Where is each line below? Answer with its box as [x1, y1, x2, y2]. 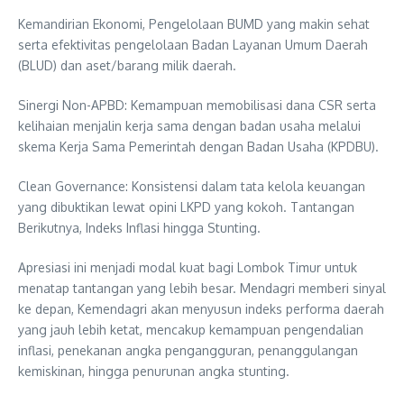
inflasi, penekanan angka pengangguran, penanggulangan [18, 343, 358, 359]
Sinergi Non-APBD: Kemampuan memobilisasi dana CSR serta [18, 97, 376, 114]
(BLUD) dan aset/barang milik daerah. [18, 58, 236, 74]
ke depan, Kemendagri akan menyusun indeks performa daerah [18, 301, 384, 317]
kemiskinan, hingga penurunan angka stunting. [18, 363, 289, 380]
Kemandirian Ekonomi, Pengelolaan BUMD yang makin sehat [18, 16, 370, 32]
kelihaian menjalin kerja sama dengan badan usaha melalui [18, 118, 361, 134]
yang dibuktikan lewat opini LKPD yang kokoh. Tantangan [18, 199, 354, 216]
